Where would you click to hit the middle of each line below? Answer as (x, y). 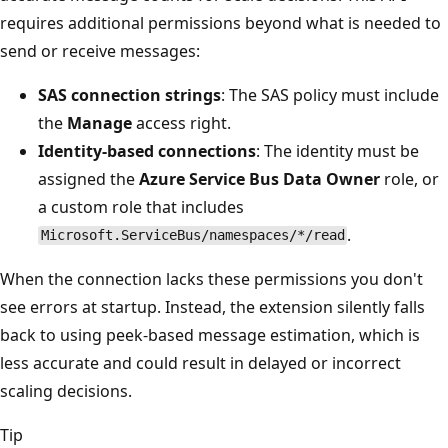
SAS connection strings (129, 94)
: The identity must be (337, 150)
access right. (181, 122)
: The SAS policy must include (330, 94)
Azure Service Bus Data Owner (259, 178)
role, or (409, 178)
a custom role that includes (141, 206)
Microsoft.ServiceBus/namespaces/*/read (192, 235)
